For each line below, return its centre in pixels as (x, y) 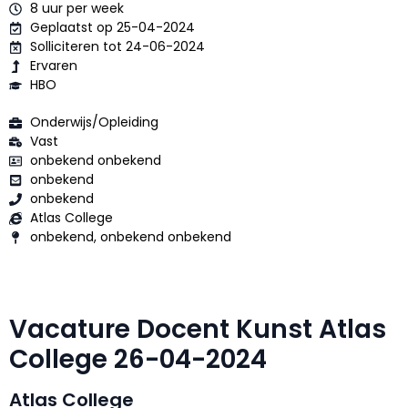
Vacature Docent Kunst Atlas (198, 330)
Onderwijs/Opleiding (96, 122)
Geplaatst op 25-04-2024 (112, 28)
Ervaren (53, 66)
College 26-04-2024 (144, 360)
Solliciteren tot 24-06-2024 (117, 47)
